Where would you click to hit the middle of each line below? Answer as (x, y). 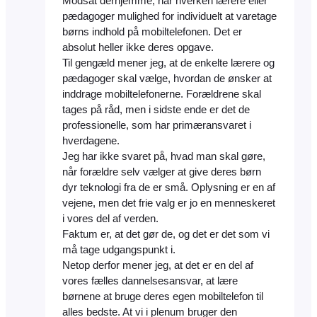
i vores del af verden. (110, 219)
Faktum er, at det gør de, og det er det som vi (166, 235)
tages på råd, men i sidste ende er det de (156, 110)
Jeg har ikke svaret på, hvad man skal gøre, (164, 157)
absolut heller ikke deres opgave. (138, 48)
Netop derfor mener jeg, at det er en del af (158, 266)
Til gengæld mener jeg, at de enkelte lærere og (168, 63)
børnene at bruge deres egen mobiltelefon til (163, 297)
